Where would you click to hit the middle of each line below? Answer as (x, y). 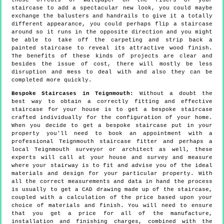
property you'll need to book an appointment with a (112, 134)
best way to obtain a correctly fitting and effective (112, 102)
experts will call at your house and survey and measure (112, 158)
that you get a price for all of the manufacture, (112, 214)
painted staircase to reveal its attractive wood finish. (112, 48)
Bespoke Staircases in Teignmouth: (73, 94)
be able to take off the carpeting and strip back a (112, 40)
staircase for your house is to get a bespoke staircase (112, 110)
